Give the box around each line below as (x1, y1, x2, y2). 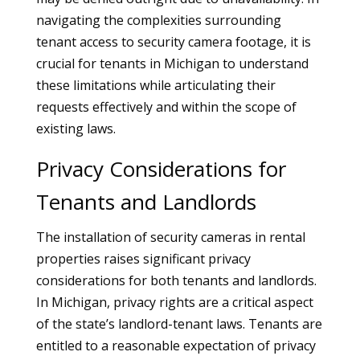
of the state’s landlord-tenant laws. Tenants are (35, 315, 322, 333)
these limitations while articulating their (35, 76, 276, 94)
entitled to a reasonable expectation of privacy (35, 337, 316, 354)
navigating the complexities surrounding (35, 11, 281, 29)
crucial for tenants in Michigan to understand (35, 55, 309, 72)
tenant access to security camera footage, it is (35, 33, 311, 51)
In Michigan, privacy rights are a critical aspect (35, 293, 313, 311)
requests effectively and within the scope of (35, 98, 297, 116)
